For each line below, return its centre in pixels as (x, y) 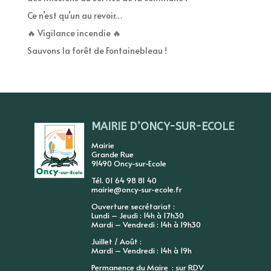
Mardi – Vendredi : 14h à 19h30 (146, 224)
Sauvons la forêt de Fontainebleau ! (97, 50)
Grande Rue (112, 154)
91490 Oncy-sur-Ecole (129, 163)
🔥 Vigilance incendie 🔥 (74, 33)
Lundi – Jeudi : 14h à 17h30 (137, 215)
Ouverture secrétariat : (133, 206)
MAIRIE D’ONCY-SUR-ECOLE (162, 126)
